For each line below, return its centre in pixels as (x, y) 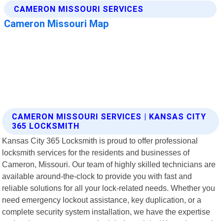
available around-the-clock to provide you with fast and (97, 176)
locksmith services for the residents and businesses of (96, 152)
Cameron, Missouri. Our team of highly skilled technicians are (109, 164)
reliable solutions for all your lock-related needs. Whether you (109, 188)
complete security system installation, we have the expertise (106, 211)
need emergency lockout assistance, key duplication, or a (102, 200)
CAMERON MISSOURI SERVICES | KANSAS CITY (109, 116)
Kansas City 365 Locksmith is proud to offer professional (100, 140)
